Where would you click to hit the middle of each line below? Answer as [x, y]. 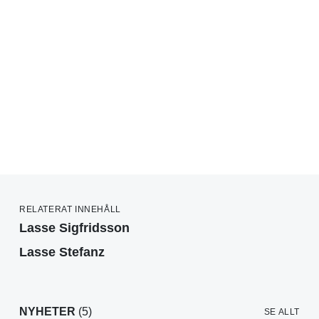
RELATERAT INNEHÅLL [70, 210]
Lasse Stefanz [62, 252]
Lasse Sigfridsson [74, 228]
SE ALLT [282, 312]
